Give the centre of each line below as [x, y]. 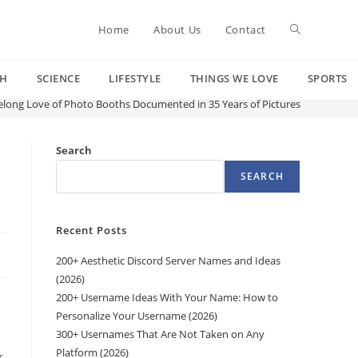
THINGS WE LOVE [234, 78]
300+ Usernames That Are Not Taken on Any [160, 334]
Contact [245, 30]
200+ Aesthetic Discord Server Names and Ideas [168, 261]
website [311, 88]
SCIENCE [58, 78]
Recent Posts [91, 230]
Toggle [308, 29]
